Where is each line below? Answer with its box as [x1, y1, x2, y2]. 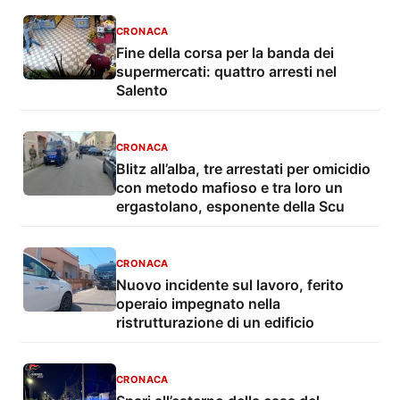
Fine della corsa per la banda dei [116, 44, 334, 62]
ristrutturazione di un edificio [116, 313, 314, 332]
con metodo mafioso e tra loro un [116, 179, 343, 197]
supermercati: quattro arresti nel [116, 62, 337, 81]
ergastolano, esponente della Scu [116, 197, 345, 216]
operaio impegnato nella [116, 295, 280, 313]
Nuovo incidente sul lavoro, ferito [116, 276, 344, 295]
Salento [116, 81, 168, 100]
